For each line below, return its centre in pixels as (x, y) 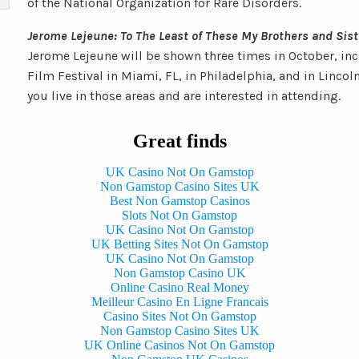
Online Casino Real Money (179, 287)
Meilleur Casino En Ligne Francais (179, 302)
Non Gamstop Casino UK (179, 273)
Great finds (179, 141)
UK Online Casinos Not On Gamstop (179, 345)
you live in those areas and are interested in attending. (184, 96)
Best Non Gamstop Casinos (179, 201)
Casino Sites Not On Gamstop (179, 316)
